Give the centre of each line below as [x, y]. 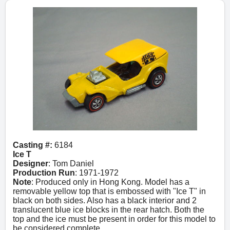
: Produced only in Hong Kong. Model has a [110, 182]
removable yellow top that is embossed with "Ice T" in [109, 191]
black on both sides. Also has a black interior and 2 [105, 200]
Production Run [44, 173]
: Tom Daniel [71, 164]
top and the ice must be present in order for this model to [114, 219]
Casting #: [34, 145]
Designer [31, 164]
